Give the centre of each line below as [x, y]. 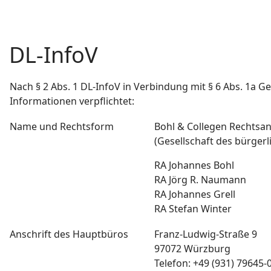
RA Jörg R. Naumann [200, 180]
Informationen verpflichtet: [72, 101]
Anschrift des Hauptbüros [69, 234]
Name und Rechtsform [62, 126]
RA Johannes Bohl [194, 165]
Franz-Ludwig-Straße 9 [206, 234]
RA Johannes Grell [195, 194]
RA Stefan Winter [193, 209]
